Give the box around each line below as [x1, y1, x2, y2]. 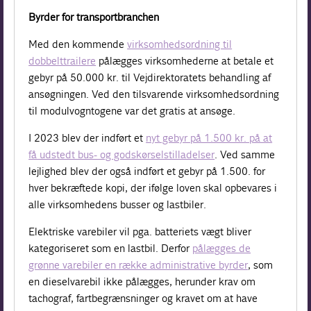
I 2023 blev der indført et [28, 131, 146, 144]
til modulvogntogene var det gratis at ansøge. [28, 103, 237, 117]
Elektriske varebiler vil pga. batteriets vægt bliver [28, 224, 252, 238]
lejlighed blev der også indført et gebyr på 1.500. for [28, 164, 266, 178]
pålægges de [192, 241, 251, 255]
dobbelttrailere [28, 53, 96, 67]
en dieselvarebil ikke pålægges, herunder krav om [28, 274, 256, 288]
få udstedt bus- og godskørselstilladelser [28, 147, 215, 161]
